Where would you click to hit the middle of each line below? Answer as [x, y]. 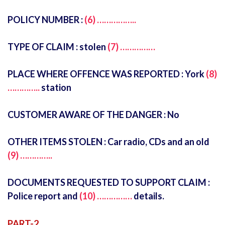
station [55, 87]
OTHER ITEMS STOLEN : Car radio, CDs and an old [108, 142]
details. [148, 196]
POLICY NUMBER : [46, 20]
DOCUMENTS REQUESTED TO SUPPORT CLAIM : [109, 182]
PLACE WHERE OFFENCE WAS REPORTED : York [107, 74]
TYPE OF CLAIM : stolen [58, 47]
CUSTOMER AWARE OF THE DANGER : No [93, 115]
